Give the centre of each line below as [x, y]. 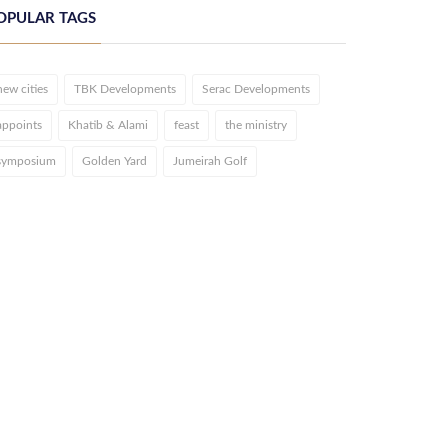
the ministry [256, 125]
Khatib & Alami [108, 125]
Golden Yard [114, 161]
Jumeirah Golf [210, 161]
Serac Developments [256, 89]
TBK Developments [125, 89]
